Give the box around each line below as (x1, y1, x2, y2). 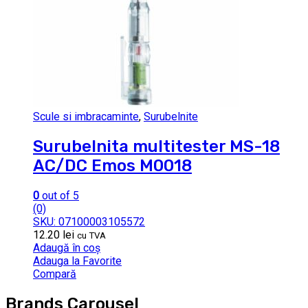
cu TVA (77, 230, 106, 241)
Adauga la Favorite (33, 254, 122, 268)
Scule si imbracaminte (33, 110, 139, 124)
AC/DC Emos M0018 (33, 156, 192, 176)
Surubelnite (144, 110, 198, 124)
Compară (33, 267, 76, 281)
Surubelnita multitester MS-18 (33, 137, 280, 157)
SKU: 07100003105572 (33, 215, 145, 229)
